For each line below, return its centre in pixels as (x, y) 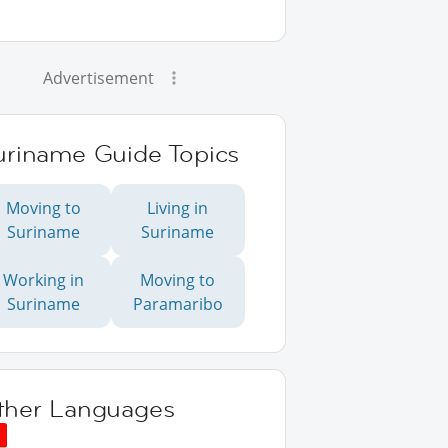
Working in (43, 280)
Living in (178, 208)
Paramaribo (177, 304)
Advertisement (99, 78)
